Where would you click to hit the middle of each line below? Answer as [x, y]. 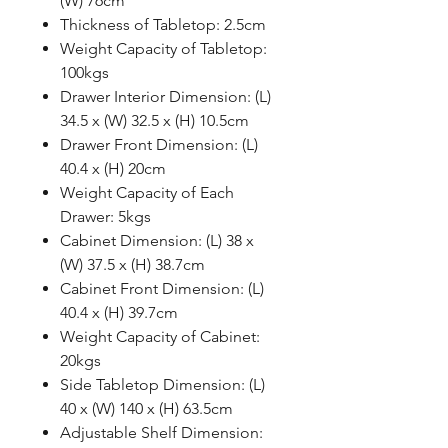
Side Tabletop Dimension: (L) [162, 385]
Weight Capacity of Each [147, 193]
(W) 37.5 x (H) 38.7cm [132, 265]
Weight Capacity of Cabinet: [160, 337]
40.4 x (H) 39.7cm [119, 313]
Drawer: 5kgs [105, 217]
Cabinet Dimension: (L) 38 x [157, 241]
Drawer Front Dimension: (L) [159, 145]
